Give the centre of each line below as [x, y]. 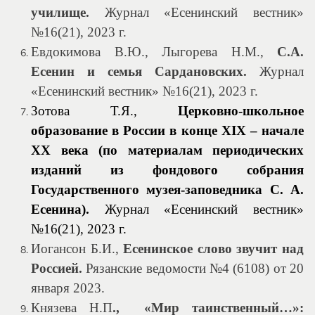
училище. [60, 12]
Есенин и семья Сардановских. [139, 71]
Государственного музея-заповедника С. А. [167, 189]
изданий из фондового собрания [167, 170]
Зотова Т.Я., [104, 111]
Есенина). [60, 209]
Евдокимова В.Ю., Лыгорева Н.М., [154, 52]
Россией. [57, 268]
